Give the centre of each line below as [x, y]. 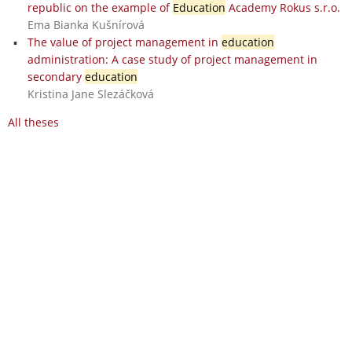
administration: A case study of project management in [172, 59]
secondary [56, 76]
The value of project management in [124, 42]
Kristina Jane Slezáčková [90, 93]
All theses [33, 122]
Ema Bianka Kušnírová [86, 24]
